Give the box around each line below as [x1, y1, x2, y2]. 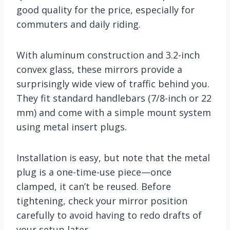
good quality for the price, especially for [16, 3, 195, 16]
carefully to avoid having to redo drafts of [16, 208, 202, 221]
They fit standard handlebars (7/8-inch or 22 [16, 91, 212, 104]
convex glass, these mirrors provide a [16, 63, 182, 75]
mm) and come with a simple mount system [16, 106, 211, 119]
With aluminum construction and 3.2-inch [16, 48, 200, 61]
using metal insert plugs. [16, 120, 127, 133]
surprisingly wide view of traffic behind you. [16, 77, 209, 90]
